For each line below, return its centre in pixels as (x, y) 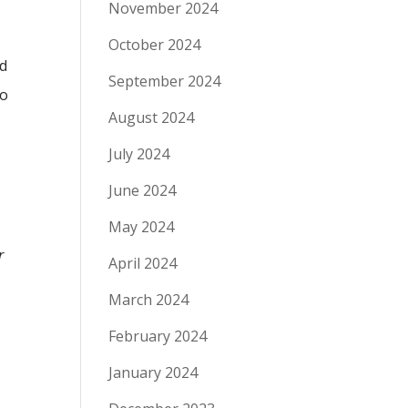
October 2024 (155, 45)
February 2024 (158, 336)
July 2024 (139, 154)
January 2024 (153, 372)
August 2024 (152, 117)
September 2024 (165, 81)
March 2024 (149, 300)
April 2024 (143, 263)
